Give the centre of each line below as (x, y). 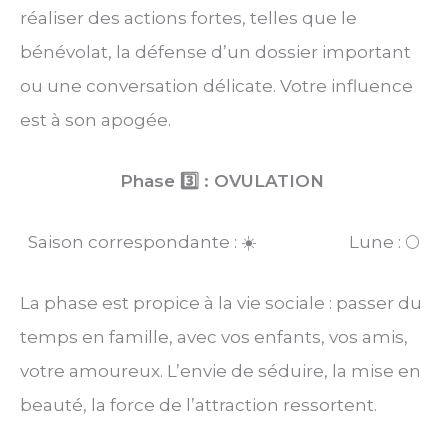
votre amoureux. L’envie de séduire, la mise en (220, 371)
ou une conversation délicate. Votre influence (216, 85)
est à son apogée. (95, 119)
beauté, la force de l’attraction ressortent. (198, 405)
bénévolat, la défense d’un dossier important (215, 51)
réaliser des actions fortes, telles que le (188, 17)
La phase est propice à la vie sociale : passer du (221, 303)
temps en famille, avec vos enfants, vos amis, (214, 337)
